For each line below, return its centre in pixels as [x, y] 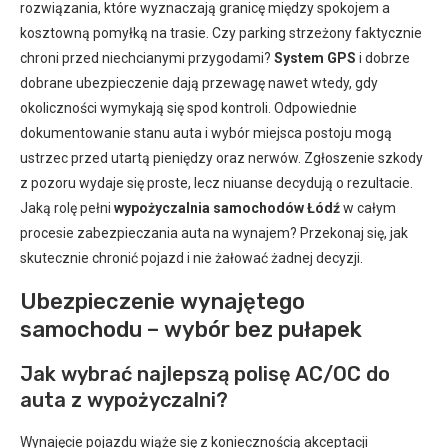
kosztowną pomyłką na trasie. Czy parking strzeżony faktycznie [221, 32]
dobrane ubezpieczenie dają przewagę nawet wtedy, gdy [199, 82]
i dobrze [383, 57]
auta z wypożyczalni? [124, 399]
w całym [368, 207]
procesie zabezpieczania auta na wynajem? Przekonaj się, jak [214, 232]
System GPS [315, 57]
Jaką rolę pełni [67, 207]
